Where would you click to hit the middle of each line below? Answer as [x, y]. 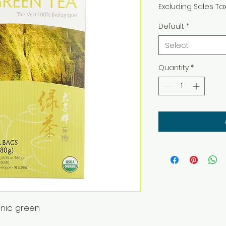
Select [177, 45]
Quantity [174, 68]
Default [171, 26]
